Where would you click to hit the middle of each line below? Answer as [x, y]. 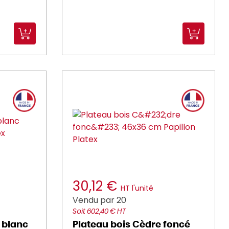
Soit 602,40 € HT [99, 212]
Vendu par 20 [99, 200]
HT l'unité [137, 188]
